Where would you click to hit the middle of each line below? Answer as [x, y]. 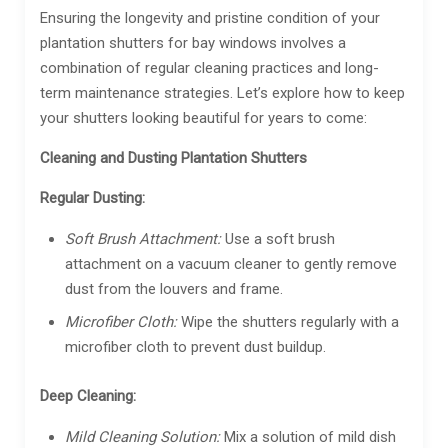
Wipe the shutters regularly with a [288, 321]
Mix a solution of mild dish [308, 436]
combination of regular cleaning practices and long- [209, 67]
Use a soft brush [278, 238]
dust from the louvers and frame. [174, 288]
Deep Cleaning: [88, 395]
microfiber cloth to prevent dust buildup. [195, 346]
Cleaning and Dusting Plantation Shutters [173, 157]
